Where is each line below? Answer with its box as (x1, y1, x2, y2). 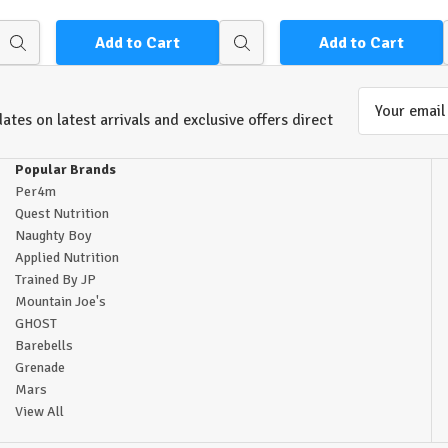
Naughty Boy (15, 227, 93, 245)
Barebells (15, 337, 74, 355)
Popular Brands (15, 161, 117, 179)
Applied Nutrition (15, 249, 120, 267)
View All (15, 403, 65, 421)
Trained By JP (15, 271, 97, 289)
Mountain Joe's (15, 293, 107, 311)
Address (358, 114, 415, 135)
